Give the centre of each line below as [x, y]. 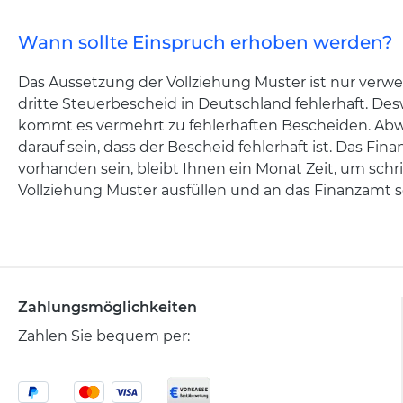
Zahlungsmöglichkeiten [107, 307]
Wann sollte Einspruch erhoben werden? [205, 42]
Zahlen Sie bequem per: [104, 336]
